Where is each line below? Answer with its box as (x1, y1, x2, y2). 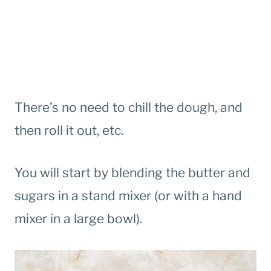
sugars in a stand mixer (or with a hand (15, 188, 242, 204)
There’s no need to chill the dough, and (15, 100, 243, 116)
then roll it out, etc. (15, 123, 123, 139)
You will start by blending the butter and (15, 165, 250, 181)
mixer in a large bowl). (15, 211, 142, 227)
